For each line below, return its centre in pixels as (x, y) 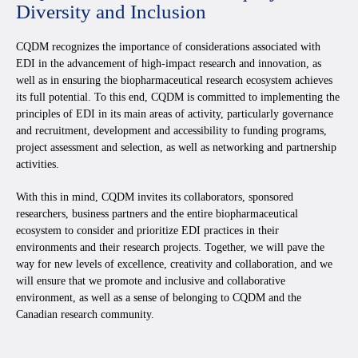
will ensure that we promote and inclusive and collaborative (151, 281)
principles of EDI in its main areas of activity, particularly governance (175, 114)
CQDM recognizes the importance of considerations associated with (168, 47)
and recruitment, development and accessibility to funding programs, (171, 131)
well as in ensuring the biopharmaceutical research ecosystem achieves (174, 81)
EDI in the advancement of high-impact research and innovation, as (169, 64)
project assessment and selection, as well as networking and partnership (176, 148)
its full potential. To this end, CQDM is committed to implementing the (178, 97)
